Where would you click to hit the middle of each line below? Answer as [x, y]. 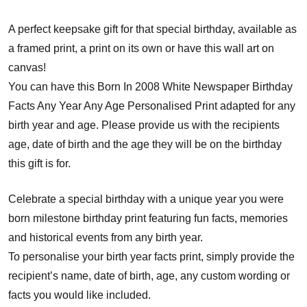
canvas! [27, 67]
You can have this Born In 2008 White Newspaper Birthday [150, 86]
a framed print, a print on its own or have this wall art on [141, 48]
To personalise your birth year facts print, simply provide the [151, 256]
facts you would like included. [79, 295]
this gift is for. [39, 163]
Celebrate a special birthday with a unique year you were [146, 199]
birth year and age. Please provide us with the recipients [144, 125]
